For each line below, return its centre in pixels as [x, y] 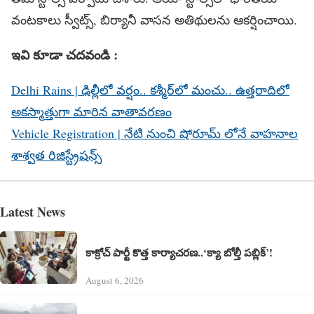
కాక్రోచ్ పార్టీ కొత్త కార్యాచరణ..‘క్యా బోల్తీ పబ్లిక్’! [179, 253]
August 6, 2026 [115, 280]
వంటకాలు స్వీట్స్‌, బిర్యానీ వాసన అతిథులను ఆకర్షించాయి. [154, 19]
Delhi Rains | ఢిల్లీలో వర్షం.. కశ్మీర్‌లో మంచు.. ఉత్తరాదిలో [150, 90]
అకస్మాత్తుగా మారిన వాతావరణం [91, 112]
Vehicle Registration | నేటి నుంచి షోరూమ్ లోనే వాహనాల [155, 134]
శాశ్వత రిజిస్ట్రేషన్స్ [56, 155]
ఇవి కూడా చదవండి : [64, 55]
